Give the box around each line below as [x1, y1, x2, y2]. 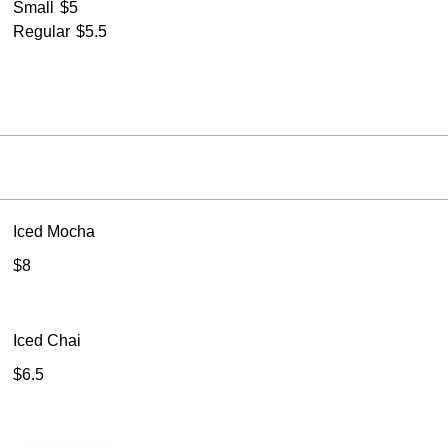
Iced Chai [13, 331, 82, 349]
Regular [13, 22, 71, 40]
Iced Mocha [13, 222, 96, 240]
